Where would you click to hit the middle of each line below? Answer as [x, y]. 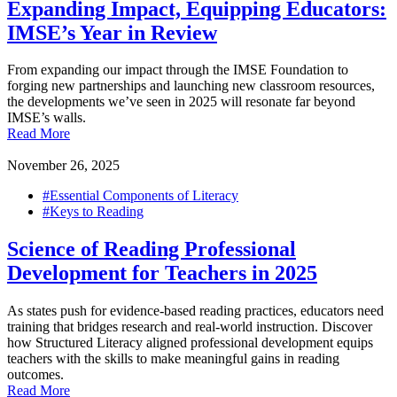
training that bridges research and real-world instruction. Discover [190, 327]
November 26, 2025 [63, 166]
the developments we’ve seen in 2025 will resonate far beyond [181, 102]
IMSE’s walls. [47, 118]
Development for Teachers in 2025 [162, 273]
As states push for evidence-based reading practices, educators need [195, 311]
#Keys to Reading [93, 212]
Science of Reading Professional [152, 249]
